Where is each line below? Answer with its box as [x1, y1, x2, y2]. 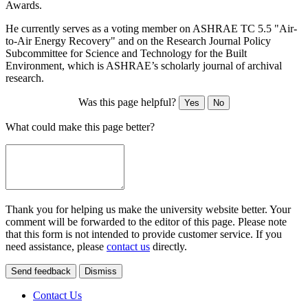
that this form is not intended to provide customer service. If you [5, 228, 282, 240]
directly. [150, 240, 187, 252]
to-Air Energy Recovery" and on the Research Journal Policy [5, 34, 271, 47]
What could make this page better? [5, 120, 155, 133]
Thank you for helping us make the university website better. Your [5, 203, 291, 215]
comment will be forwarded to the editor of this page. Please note [5, 215, 287, 228]
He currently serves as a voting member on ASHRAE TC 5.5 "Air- [5, 22, 297, 34]
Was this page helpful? [78, 96, 179, 108]
